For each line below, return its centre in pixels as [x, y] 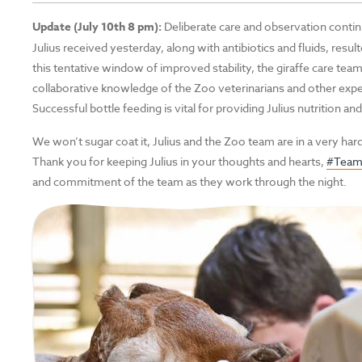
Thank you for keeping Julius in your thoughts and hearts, [180, 161]
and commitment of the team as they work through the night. [190, 181]
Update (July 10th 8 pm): [97, 27]
